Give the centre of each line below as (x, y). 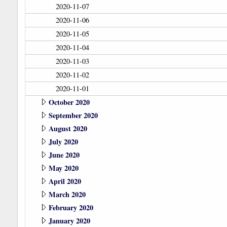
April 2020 (65, 181)
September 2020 (73, 116)
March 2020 (67, 195)
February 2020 (71, 208)
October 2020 (69, 102)
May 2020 (63, 168)
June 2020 (64, 155)
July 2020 (63, 142)
